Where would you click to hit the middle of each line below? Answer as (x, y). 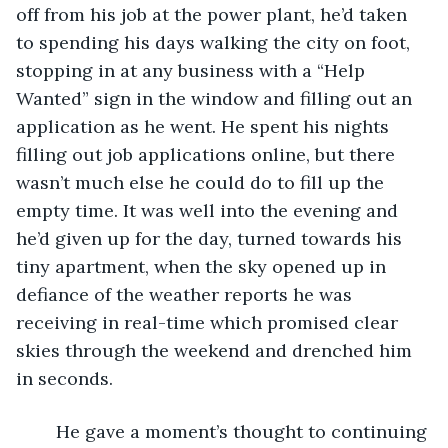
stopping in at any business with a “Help (193, 70)
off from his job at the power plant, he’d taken (214, 14)
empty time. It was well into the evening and (209, 210)
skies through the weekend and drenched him (216, 350)
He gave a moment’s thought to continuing (46, 431)
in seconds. (64, 378)
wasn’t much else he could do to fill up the (202, 182)
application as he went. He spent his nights (205, 126)
